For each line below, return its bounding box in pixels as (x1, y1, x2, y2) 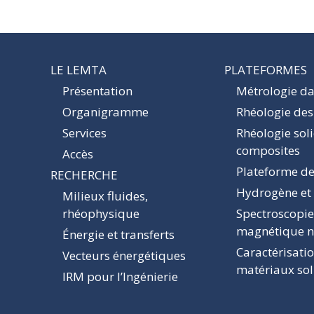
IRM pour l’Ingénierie (62, 268, 178, 285)
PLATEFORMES (224, 61, 307, 78)
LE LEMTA (50, 61, 107, 78)
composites (236, 142, 300, 158)
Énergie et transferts (62, 226, 175, 243)
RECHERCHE (50, 166, 118, 183)
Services (62, 124, 107, 141)
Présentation (62, 82, 132, 99)
